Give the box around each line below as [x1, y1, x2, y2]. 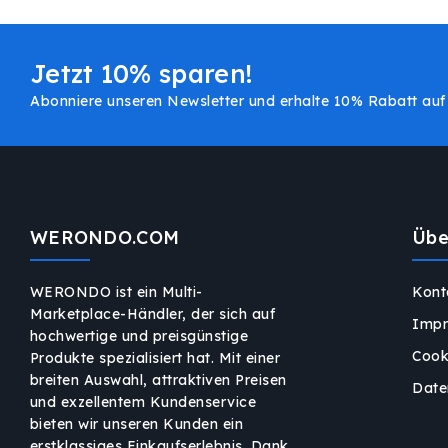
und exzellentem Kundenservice [29, 393, 257, 412]
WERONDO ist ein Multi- [29, 283, 203, 302]
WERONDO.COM [29, 226, 180, 250]
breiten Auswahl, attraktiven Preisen [29, 371, 287, 390]
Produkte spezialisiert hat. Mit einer [29, 349, 281, 368]
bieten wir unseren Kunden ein [29, 415, 244, 434]
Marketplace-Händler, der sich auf [29, 305, 276, 324]
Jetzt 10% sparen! [30, 58, 253, 90]
